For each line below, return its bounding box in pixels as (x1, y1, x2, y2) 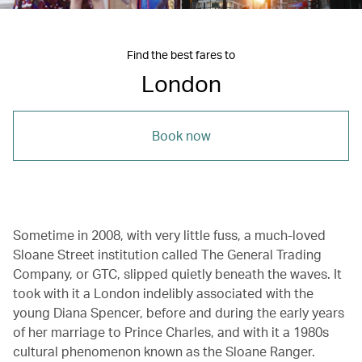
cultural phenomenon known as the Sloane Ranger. (13, 342, 315, 360)
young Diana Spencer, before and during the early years (13, 303, 344, 321)
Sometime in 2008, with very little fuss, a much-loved (13, 225, 326, 243)
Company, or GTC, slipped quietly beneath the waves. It (13, 264, 342, 282)
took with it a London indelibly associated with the (13, 284, 314, 301)
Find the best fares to (127, 47, 235, 61)
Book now (151, 126, 211, 144)
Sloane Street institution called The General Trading (13, 245, 322, 263)
